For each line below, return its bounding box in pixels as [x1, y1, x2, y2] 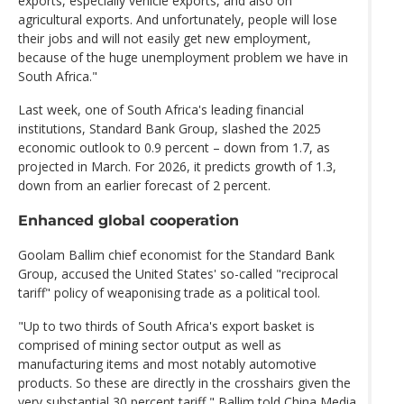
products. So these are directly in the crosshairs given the [18, 374, 351, 392]
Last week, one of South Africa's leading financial [18, 100, 304, 118]
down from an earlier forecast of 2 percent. [18, 176, 278, 194]
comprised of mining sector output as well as [18, 336, 281, 354]
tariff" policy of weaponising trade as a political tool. [18, 284, 324, 302]
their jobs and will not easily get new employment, [18, 29, 311, 47]
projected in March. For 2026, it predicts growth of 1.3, [18, 157, 336, 175]
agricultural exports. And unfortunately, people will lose [18, 10, 337, 28]
